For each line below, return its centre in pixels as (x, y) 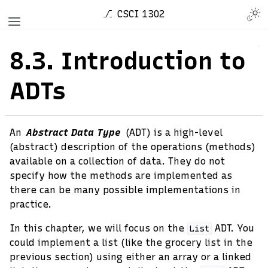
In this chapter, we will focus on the (98, 228)
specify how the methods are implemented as (121, 176)
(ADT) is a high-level (173, 133)
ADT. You (233, 228)
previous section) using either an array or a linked (130, 257)
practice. (31, 204)
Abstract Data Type (74, 133)
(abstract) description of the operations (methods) (133, 147)
